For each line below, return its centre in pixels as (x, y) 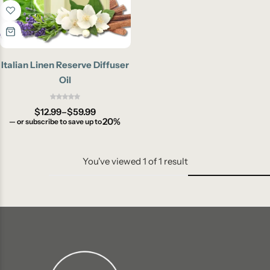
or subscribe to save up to (58, 121)
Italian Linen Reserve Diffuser (65, 64)
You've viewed (112, 161)
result (176, 161)
